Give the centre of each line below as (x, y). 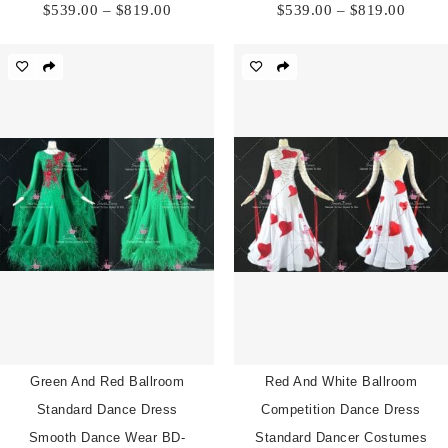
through (196, 58)
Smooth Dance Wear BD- (107, 437)
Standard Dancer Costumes (341, 437)
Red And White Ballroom (341, 381)
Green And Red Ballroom (107, 381)
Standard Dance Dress (107, 409)
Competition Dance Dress (341, 409)
